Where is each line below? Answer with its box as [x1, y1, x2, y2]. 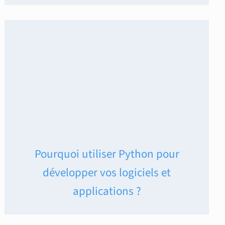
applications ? [72, 183, 141, 200]
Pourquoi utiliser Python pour [34, 146, 179, 163]
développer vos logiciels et [43, 164, 171, 181]
